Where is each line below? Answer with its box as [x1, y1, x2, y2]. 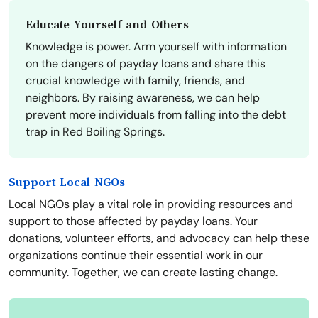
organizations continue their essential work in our [9, 248, 263, 263]
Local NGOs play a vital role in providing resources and [9, 197, 293, 212]
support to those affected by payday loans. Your [9, 214, 258, 229]
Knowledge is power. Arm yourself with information [26, 39, 287, 55]
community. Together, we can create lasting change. [9, 265, 278, 280]
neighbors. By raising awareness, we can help [26, 90, 260, 106]
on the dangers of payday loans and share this [26, 56, 265, 72]
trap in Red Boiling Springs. [26, 124, 165, 140]
